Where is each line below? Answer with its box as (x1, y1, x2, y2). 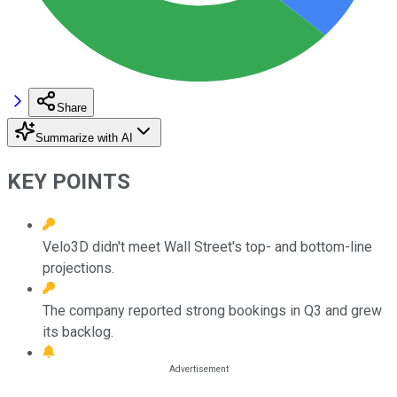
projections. (43, 259, 114, 276)
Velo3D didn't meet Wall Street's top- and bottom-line (43, 237, 372, 255)
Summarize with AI (35, 130, 133, 144)
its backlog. (43, 323, 113, 340)
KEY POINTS (7, 168, 130, 194)
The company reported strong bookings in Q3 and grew (43, 301, 382, 319)
